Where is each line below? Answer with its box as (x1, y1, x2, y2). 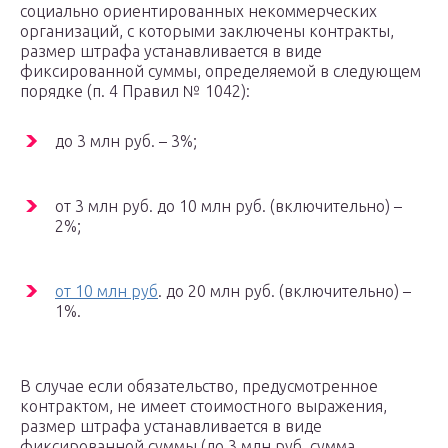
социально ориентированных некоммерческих (20, 2, 377, 21)
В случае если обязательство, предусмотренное (20, 377, 378, 396)
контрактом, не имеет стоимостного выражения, (20, 397, 387, 416)
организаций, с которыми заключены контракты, (20, 22, 394, 41)
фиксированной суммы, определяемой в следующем (20, 62, 421, 81)
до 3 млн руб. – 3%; (55, 132, 197, 151)
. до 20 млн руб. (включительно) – (158, 282, 411, 301)
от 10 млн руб (55, 282, 158, 301)
